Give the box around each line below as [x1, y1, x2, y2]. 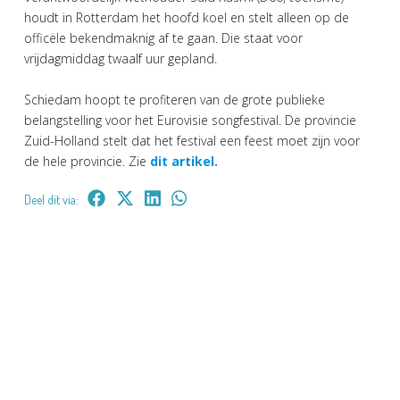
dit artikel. [150, 153, 218, 170]
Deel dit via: [24, 192, 79, 207]
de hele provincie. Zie [24, 153, 150, 170]
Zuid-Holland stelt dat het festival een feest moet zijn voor [24, 132, 360, 149]
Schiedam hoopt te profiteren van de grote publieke [24, 91, 325, 108]
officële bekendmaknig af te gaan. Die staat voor [24, 29, 303, 46]
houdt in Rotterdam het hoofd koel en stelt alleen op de [24, 9, 349, 26]
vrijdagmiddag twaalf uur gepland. [24, 50, 217, 67]
